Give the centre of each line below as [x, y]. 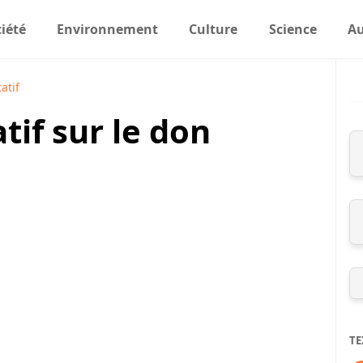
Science [293, 29]
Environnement [107, 29]
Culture [214, 29]
